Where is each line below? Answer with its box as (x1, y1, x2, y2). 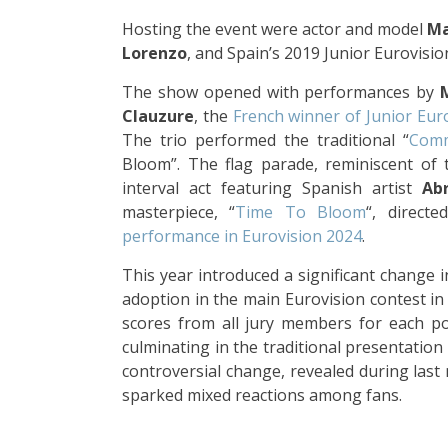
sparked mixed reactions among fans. (122, 383, 402, 406)
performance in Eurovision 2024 (122, 224, 362, 247)
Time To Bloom (235, 200, 367, 223)
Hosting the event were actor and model (122, 17, 427, 40)
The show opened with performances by (122, 80, 441, 103)
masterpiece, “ (122, 200, 236, 223)
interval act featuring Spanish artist (122, 176, 423, 199)
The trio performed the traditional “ (122, 128, 409, 151)
